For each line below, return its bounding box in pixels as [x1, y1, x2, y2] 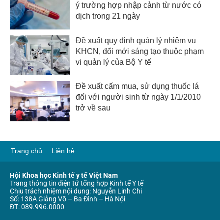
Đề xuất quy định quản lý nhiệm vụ [76, 36, 196, 45]
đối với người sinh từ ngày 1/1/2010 [76, 93, 201, 102]
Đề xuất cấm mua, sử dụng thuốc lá [76, 82, 199, 91]
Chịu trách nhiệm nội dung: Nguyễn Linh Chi [10, 187, 142, 195]
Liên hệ [52, 146, 75, 155]
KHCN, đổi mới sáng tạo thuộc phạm [76, 47, 204, 55]
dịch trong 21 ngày [76, 12, 140, 21]
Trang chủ [11, 146, 42, 155]
